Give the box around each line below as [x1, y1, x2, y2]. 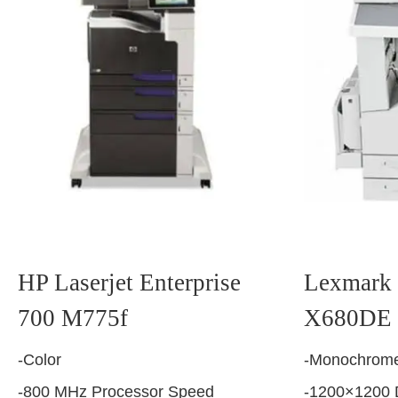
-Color [18, 350, 61, 369]
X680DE [304, 304, 392, 331]
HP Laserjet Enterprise [18, 268, 241, 296]
